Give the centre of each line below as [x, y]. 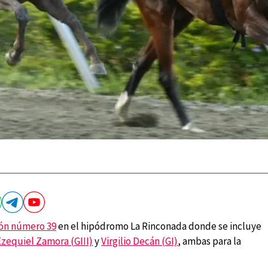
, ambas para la [209, 241]
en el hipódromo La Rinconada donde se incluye [159, 226]
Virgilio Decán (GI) [139, 241]
